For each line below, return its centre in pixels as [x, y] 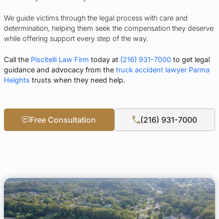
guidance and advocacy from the [60, 70]
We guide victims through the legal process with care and [96, 18]
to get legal [190, 60]
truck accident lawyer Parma [163, 70]
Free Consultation [63, 120]
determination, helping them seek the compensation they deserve [109, 28]
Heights [17, 80]
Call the [17, 60]
